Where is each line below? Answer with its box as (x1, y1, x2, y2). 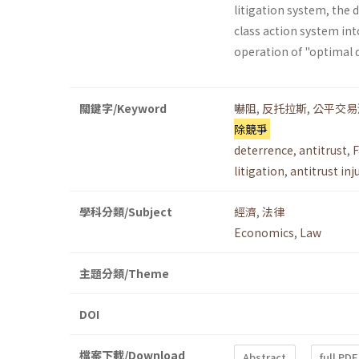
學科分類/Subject (79, 204, 172, 220)
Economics (234, 224, 294, 241)
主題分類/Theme (79, 265, 169, 282)
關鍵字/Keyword (79, 100, 167, 117)
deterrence (234, 142, 293, 159)
